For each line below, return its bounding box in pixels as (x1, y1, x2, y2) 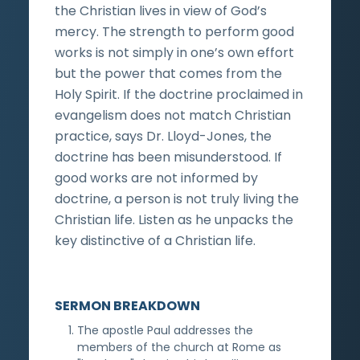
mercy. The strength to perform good (55, 22, 294, 41)
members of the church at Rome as (77, 338, 281, 355)
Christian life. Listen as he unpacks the (55, 210, 293, 229)
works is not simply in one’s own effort (55, 43, 294, 62)
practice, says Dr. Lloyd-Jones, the (55, 126, 272, 145)
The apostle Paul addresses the (77, 321, 253, 338)
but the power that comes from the (55, 63, 282, 83)
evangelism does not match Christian (55, 105, 291, 125)
